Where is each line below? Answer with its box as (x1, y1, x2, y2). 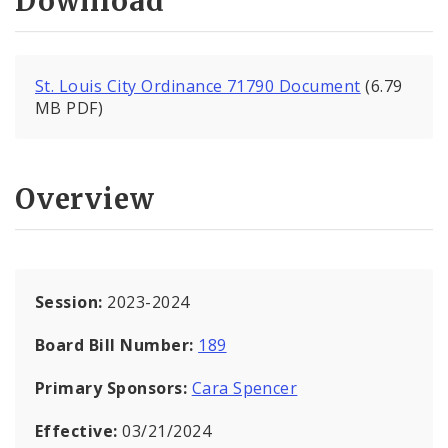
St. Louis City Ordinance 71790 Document (35, 75, 361, 98)
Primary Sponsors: (35, 376, 188, 399)
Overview (15, 180, 155, 217)
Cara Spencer (191, 376, 298, 399)
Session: (35, 290, 108, 313)
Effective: (35, 419, 123, 442)
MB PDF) (35, 97, 104, 120)
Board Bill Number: (35, 333, 199, 356)
